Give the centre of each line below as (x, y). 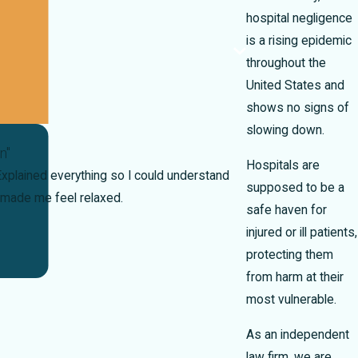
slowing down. (285, 131)
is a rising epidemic (299, 41)
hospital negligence (299, 19)
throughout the (286, 64)
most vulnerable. (291, 299)
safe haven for (286, 210)
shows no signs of (298, 108)
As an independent (298, 334)
